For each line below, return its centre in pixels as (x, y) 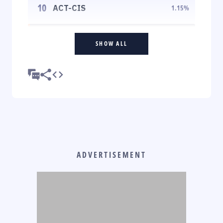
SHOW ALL (111, 43)
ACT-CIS (69, 8)
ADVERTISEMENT (111, 155)
